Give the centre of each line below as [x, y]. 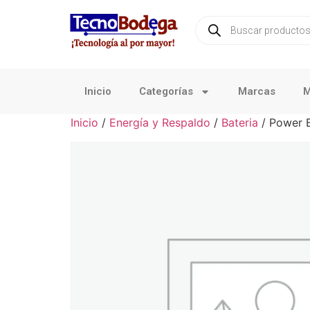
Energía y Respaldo [160, 122]
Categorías [166, 91]
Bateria [240, 122]
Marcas [257, 91]
